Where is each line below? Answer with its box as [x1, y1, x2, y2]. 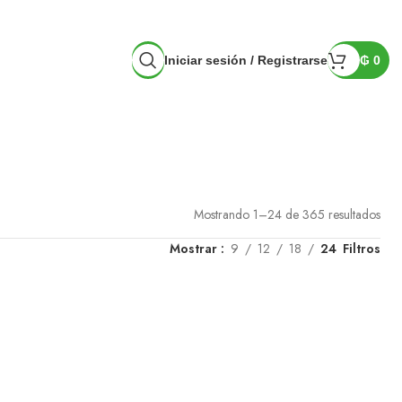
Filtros [343, 240, 380, 258]
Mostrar [170, 240, 221, 258]
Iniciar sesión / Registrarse [164, 53, 328, 67]
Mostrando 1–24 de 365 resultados [194, 205, 380, 223]
